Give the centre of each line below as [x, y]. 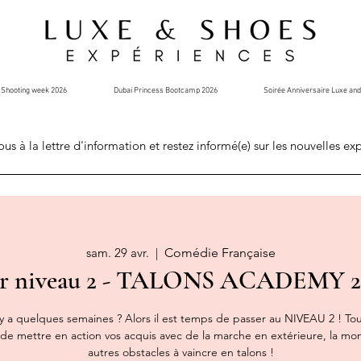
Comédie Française [220, 253]
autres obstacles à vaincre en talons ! [180, 352]
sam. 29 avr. [117, 253]
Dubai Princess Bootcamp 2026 [165, 91]
